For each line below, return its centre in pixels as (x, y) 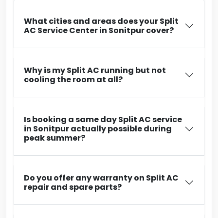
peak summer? (54, 138)
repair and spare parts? (73, 187)
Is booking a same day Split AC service (103, 119)
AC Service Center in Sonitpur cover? (99, 30)
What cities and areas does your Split (101, 21)
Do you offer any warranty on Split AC (101, 178)
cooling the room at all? (73, 80)
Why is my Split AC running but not (95, 70)
